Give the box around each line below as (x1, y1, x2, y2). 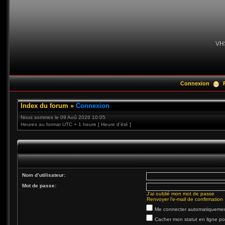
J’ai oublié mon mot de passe (147, 191, 214, 196)
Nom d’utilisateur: (22, 172, 65, 178)
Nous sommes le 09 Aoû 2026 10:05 (21, 115, 105, 120)
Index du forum (21, 102, 68, 109)
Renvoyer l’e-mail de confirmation (147, 196, 223, 202)
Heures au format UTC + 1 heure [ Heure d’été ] (21, 122, 131, 127)
